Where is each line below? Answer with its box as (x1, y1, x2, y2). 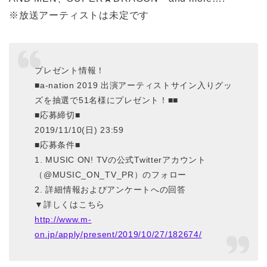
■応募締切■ (35, 110, 80, 120)
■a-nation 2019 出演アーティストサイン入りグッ (35, 80, 232, 91)
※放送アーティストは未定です (9, 10, 150, 20)
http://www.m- (35, 215, 92, 225)
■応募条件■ (35, 140, 80, 150)
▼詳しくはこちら (35, 200, 105, 210)
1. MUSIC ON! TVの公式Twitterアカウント (35, 155, 206, 165)
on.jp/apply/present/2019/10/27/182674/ (35, 229, 202, 240)
